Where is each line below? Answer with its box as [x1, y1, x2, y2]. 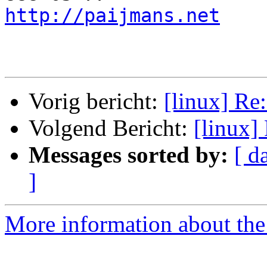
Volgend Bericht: [29, 115, 194, 141]
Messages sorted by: [29, 142, 228, 168]
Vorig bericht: [29, 88, 164, 114]
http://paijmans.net [5, 5, 220, 27]
